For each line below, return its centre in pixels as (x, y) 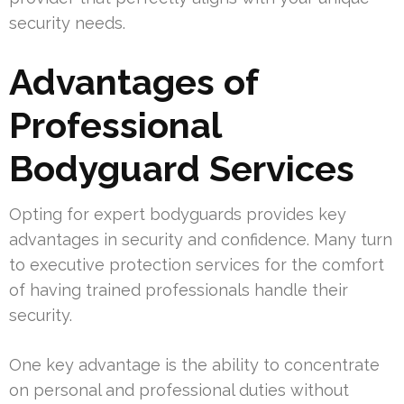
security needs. (67, 23)
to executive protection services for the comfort (197, 265)
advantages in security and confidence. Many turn (201, 240)
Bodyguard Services (182, 169)
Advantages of (133, 82)
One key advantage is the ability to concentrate (194, 365)
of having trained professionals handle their (179, 290)
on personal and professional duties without (179, 390)
